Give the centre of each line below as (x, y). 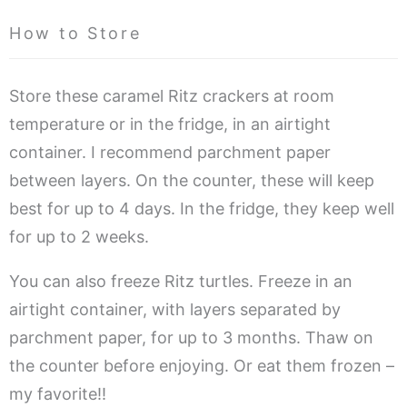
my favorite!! (58, 393)
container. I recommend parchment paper (170, 152)
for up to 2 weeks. (79, 236)
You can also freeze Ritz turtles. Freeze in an (181, 281)
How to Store (75, 33)
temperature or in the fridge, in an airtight (170, 124)
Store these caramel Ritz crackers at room (172, 95)
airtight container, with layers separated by (175, 309)
